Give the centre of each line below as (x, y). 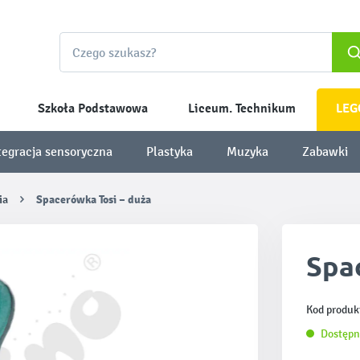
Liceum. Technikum (242, 108)
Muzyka (248, 151)
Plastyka (169, 151)
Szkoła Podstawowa (93, 108)
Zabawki (325, 151)
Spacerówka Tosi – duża (94, 199)
